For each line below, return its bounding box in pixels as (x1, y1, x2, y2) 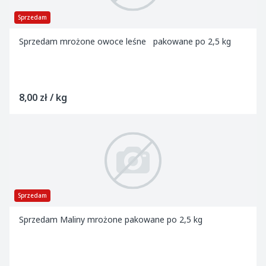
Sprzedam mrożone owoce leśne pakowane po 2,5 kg (19, 36, 233, 47)
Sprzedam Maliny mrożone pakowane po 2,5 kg (19, 214, 212, 225)
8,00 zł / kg (19, 91, 67, 104)
